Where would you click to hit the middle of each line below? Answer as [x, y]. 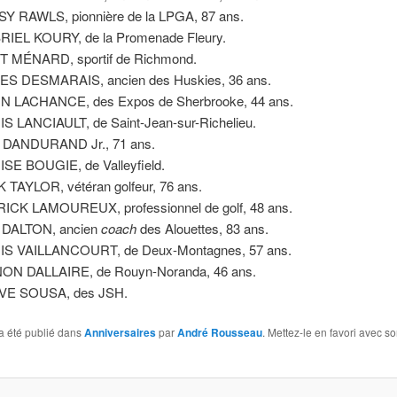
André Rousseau [219, 333]
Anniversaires [120, 333]
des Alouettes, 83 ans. [203, 228]
